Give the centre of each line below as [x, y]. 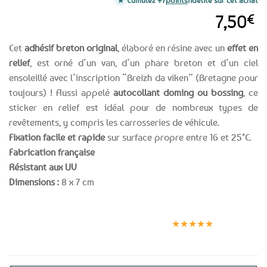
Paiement [133, 214]
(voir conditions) [74, 222]
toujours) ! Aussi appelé [61, 93]
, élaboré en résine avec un [172, 48]
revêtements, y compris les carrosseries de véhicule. [114, 122]
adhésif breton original [71, 48]
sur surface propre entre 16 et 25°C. [178, 137]
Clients [193, 210]
